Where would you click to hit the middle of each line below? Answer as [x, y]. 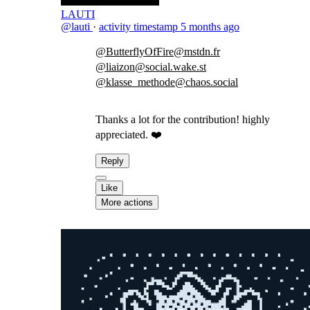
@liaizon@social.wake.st [151, 67]
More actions [127, 202]
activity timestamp [138, 27]
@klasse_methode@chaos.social [167, 82]
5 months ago [210, 27]
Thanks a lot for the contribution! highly [183, 119]
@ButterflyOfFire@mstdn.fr [158, 52]
